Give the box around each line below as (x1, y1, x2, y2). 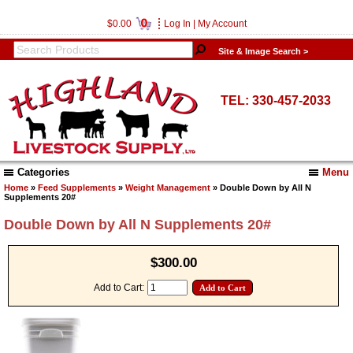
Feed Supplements (38, 182, 116, 192)
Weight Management (125, 182, 210, 192)
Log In (163, 18, 191, 29)
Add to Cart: (93, 282, 147, 294)
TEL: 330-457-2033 (220, 94, 331, 107)
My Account (197, 18, 247, 29)
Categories (17, 166, 69, 179)
